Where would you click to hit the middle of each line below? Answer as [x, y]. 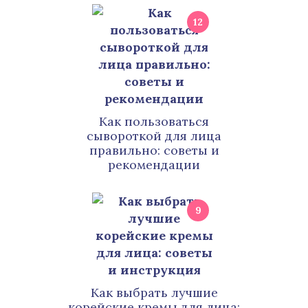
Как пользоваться [154, 121]
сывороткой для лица [154, 136]
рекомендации [154, 165]
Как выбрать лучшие [154, 293]
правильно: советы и [154, 150]
